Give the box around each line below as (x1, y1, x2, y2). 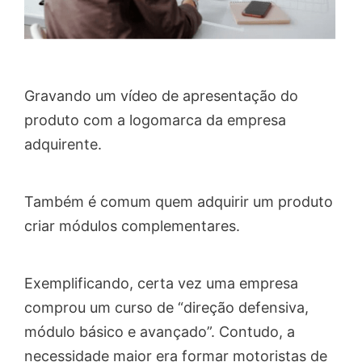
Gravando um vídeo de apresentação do (24, 86, 298, 104)
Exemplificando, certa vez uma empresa (24, 275, 298, 293)
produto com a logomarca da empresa (24, 111, 286, 128)
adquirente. (24, 135, 102, 153)
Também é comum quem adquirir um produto (24, 193, 333, 211)
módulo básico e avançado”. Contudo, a (24, 323, 295, 341)
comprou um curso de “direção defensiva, (24, 299, 309, 317)
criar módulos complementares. (24, 217, 240, 235)
